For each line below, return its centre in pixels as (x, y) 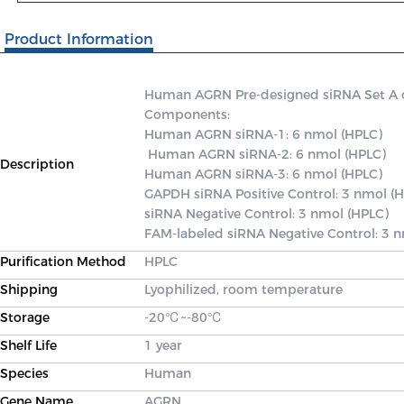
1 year (163, 345)
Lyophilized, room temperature (243, 289)
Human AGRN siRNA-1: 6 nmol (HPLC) (263, 134)
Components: (189, 115)
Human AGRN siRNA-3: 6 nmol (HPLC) (265, 174)
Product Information (79, 39)
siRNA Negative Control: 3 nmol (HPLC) (268, 214)
